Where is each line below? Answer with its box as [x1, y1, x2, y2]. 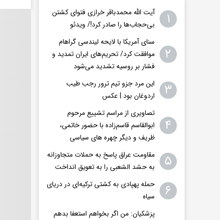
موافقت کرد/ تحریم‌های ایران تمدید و [52, 49, 155, 60]
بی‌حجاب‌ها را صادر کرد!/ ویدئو [70, 19, 155, 30]
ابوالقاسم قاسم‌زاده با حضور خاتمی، [60, 120, 155, 131]
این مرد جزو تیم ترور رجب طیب [66, 78, 155, 89]
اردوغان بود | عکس [102, 90, 155, 102]
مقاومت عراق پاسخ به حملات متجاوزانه [47, 149, 155, 161]
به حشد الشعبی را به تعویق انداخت [55, 162, 155, 173]
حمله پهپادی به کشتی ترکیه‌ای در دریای [47, 179, 155, 190]
